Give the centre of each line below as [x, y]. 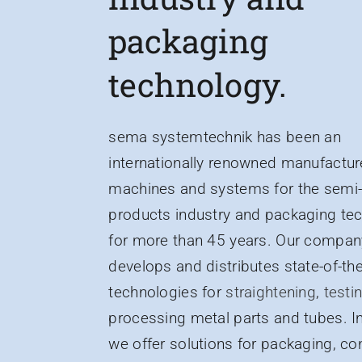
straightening [271, 293]
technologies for [167, 293]
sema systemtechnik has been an [225, 137]
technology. [198, 85]
